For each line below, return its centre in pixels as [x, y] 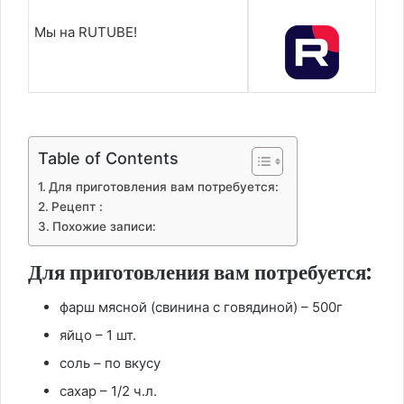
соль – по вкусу [110, 363]
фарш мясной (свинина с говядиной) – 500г [201, 308]
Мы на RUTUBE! [86, 32]
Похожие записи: [104, 226]
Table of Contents [108, 158]
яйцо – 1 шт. [98, 335]
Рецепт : [77, 206]
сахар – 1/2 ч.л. [108, 391]
